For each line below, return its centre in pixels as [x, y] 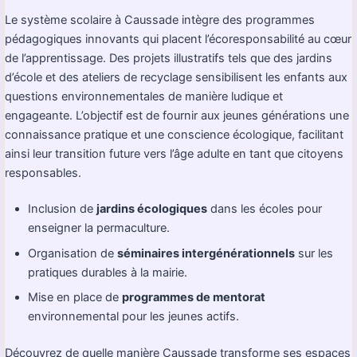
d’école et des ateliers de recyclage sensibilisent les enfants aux [176, 77]
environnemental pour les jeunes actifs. [134, 316]
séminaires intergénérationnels [206, 253]
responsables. [43, 173]
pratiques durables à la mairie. [108, 272]
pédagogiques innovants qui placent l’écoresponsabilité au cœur [178, 39]
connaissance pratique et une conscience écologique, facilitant [174, 134]
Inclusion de [63, 209]
